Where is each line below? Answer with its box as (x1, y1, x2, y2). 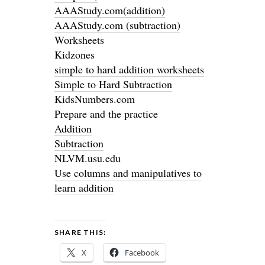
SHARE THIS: (54, 228, 106, 237)
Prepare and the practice (54, 106, 158, 121)
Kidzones (54, 47, 95, 62)
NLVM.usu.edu (54, 151, 121, 165)
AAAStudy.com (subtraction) (54, 18, 180, 32)
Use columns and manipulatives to (54, 166, 202, 180)
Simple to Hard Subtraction (54, 77, 172, 91)
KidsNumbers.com (54, 92, 135, 106)
